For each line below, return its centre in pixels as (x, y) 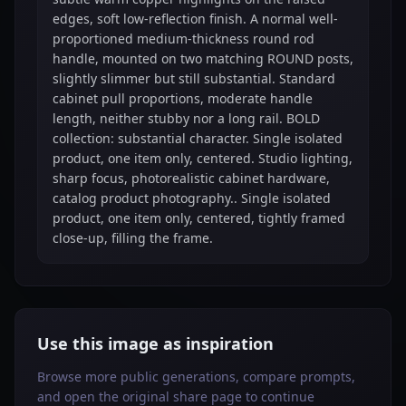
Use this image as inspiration (155, 343)
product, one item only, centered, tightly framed (199, 218)
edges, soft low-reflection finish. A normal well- (195, 19)
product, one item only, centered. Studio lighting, (203, 158)
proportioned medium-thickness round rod (184, 39)
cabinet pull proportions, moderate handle (183, 98)
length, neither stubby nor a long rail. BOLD (186, 118)
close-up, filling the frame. (133, 238)
